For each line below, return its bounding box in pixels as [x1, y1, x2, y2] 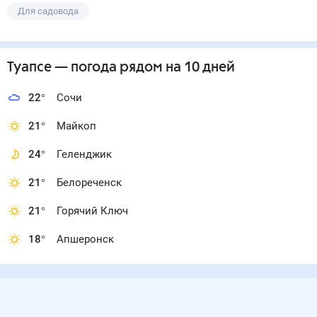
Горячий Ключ [57, 204, 128, 217]
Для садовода [18, 6, 79, 16]
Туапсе [7, 60, 52, 75]
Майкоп [57, 120, 96, 132]
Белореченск [57, 176, 122, 189]
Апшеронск [57, 233, 114, 246]
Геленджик [57, 148, 112, 161]
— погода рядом [52, 60, 163, 75]
